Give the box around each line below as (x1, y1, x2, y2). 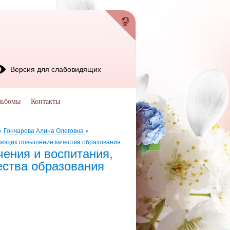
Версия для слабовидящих (10, 65, 101, 73)
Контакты (31, 98, 60, 105)
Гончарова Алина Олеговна (4, 127, 85, 135)
